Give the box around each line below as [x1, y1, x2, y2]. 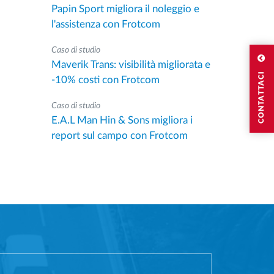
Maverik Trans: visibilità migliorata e [51, 59, 210, 70]
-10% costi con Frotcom [51, 75, 160, 85]
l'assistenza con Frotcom [51, 19, 160, 29]
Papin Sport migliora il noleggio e [51, 4, 199, 14]
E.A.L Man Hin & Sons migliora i [51, 115, 193, 125]
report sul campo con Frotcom [51, 130, 188, 141]
